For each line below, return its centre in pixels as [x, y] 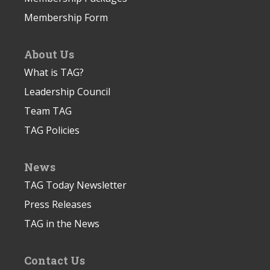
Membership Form [66, 17]
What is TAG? [54, 72]
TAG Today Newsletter [75, 185]
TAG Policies [52, 130]
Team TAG [48, 111]
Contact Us [55, 260]
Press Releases [58, 204]
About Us [49, 54]
